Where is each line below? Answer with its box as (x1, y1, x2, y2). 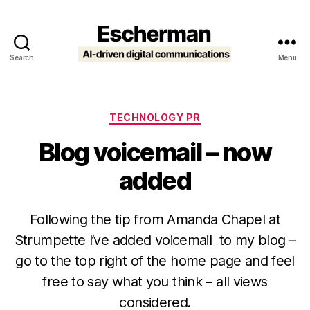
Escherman (154, 61, 220, 76)
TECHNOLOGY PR (109, 111, 201, 123)
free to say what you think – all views (42, 273, 268, 290)
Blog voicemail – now (38, 136, 272, 167)
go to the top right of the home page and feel (15, 252, 295, 269)
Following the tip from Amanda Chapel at (29, 210, 281, 228)
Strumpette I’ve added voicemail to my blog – (14, 231, 296, 248)
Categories (154, 107, 216, 122)
